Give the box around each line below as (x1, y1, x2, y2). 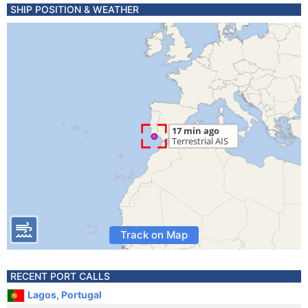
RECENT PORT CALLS (10, 270, 110, 282)
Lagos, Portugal (27, 289, 102, 300)
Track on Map (120, 228, 188, 241)
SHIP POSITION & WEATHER (10, 3, 139, 15)
